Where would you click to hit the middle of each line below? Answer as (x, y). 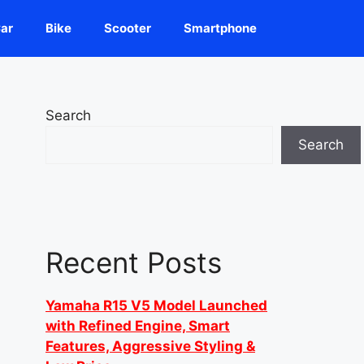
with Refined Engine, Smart (138, 326)
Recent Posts (134, 262)
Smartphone (220, 28)
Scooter (128, 28)
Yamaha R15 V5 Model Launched (156, 305)
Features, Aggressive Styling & (150, 346)
